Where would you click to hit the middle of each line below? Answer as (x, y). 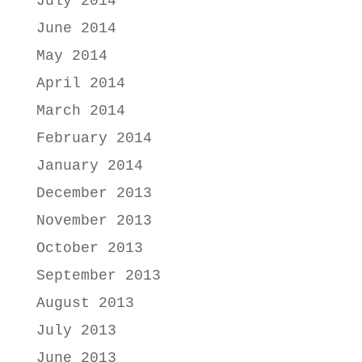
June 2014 (76, 29)
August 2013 (85, 303)
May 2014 (72, 56)
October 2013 (89, 248)
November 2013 (94, 221)
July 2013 (76, 331)
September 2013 (98, 276)
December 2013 (94, 194)
